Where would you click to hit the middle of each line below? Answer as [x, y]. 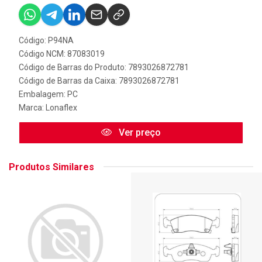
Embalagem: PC [48, 94]
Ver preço [139, 132]
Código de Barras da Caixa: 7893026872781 [99, 80]
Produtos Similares [51, 167]
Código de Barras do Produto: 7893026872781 [104, 67]
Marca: [32, 107]
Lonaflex [61, 107]
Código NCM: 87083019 [62, 54]
